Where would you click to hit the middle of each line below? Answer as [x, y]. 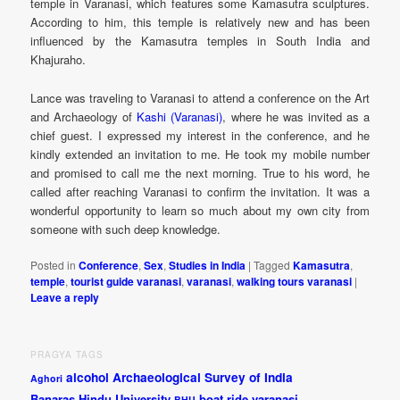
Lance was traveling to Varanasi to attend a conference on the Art [200, 97]
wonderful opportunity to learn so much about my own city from [200, 210]
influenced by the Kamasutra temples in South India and [200, 41]
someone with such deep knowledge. [126, 229]
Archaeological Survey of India [203, 377]
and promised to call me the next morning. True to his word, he [200, 172]
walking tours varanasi [295, 281]
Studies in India [208, 265]
